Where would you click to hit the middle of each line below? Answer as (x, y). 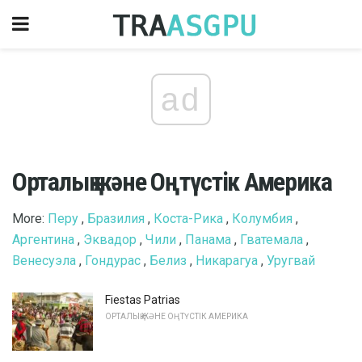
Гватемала (271, 240)
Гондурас (113, 261)
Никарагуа (227, 261)
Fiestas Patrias (143, 300)
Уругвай (291, 261)
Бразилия (116, 219)
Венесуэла (44, 261)
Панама (208, 240)
